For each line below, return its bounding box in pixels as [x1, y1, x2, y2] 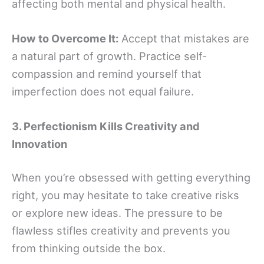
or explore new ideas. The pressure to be [12, 206, 223, 220]
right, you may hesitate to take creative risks [12, 189, 239, 202]
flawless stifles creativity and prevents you [12, 224, 230, 237]
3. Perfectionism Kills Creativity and [12, 120, 200, 133]
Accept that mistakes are [118, 31, 249, 45]
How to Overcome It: [12, 31, 118, 45]
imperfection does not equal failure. [12, 84, 194, 98]
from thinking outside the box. [12, 242, 166, 255]
